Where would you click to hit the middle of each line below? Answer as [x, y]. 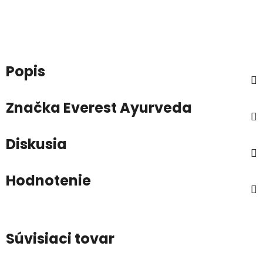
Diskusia [36, 144]
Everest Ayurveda [126, 107]
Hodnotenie [48, 180]
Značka [33, 107]
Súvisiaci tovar [60, 238]
